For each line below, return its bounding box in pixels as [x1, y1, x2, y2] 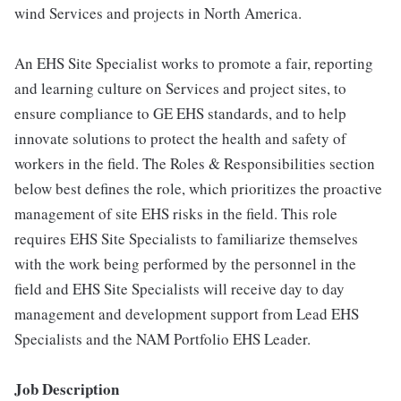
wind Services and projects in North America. [14, 3, 302, 23]
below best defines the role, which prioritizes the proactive [14, 178, 382, 199]
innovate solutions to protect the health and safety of [14, 128, 346, 149]
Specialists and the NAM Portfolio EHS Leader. [14, 328, 311, 349]
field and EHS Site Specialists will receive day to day [14, 278, 345, 299]
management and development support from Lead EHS [14, 303, 359, 324]
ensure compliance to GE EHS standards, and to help [14, 103, 346, 124]
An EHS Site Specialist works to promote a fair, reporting [14, 53, 373, 73]
